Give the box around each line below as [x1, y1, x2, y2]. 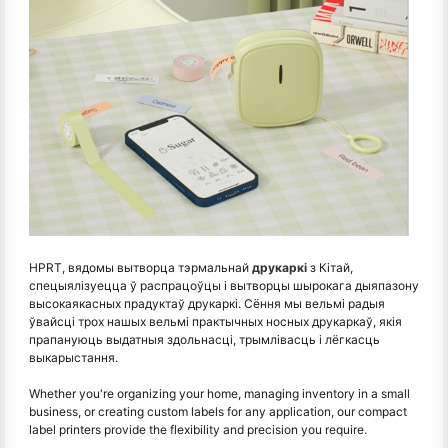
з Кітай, [307, 259, 353, 275]
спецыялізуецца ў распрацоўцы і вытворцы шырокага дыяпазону [29, 277, 419, 293]
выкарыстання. [29, 349, 118, 365]
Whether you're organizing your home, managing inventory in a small [29, 385, 410, 401]
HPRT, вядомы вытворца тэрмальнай [29, 259, 252, 275]
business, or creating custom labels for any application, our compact [29, 403, 407, 419]
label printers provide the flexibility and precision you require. [29, 421, 367, 437]
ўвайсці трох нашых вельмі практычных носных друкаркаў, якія [29, 313, 402, 329]
